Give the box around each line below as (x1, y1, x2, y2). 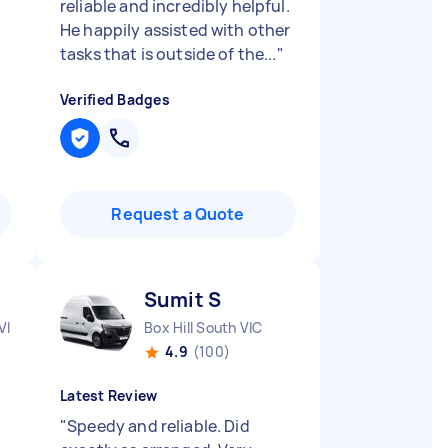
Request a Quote (111, 203, 245, 225)
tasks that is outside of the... (60, 43, 277, 65)
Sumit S (144, 286, 222, 313)
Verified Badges (60, 90, 170, 109)
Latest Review (60, 386, 158, 405)
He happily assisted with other (60, 19, 291, 41)
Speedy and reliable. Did (67, 415, 250, 437)
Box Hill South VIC (144, 318, 263, 337)
